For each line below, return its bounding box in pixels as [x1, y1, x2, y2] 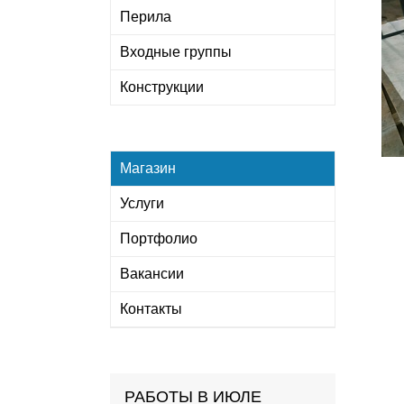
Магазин [120, 161, 176, 176]
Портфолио [120, 231, 197, 246]
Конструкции [120, 79, 204, 95]
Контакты [120, 301, 182, 317]
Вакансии [120, 266, 184, 281]
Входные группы [120, 44, 232, 60]
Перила [120, 9, 171, 24]
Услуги [120, 196, 164, 211]
